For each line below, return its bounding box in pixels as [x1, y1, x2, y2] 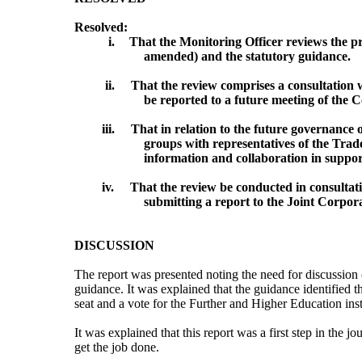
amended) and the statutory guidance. [143, 49, 351, 64]
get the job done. [74, 340, 159, 355]
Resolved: [74, 20, 128, 35]
